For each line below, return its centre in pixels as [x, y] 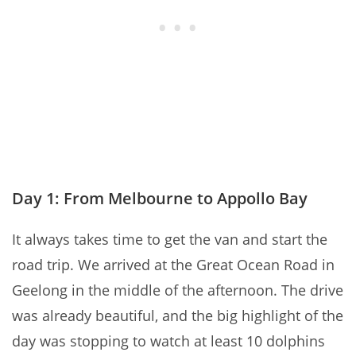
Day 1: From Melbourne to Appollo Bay [160, 199]
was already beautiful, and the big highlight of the [178, 316]
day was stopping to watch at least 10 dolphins [168, 341]
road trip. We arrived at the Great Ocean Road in [173, 265]
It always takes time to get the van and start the [170, 240]
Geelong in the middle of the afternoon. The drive [178, 290]
